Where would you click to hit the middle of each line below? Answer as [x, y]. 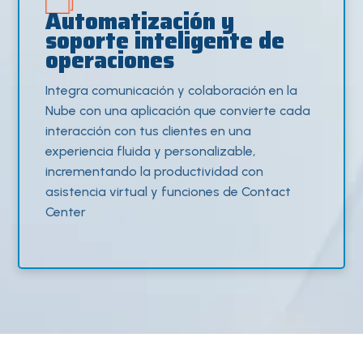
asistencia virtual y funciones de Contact [169, 192]
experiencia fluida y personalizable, [151, 152]
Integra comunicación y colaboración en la [172, 91]
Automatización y [140, 21]
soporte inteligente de [165, 41]
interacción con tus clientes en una [149, 131]
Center [66, 212]
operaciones [113, 60]
